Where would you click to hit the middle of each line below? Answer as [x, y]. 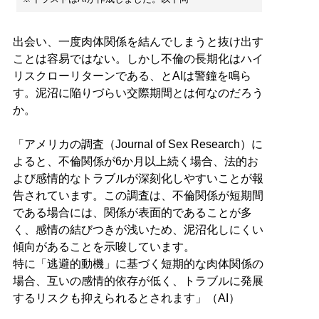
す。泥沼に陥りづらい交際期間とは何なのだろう [138, 93]
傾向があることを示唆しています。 [104, 246]
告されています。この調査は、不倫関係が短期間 [138, 195]
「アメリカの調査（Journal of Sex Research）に [137, 144]
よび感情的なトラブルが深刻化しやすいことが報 [138, 178]
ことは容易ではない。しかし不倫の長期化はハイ [138, 58]
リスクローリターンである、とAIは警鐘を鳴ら [132, 75]
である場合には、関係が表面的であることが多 [132, 212]
